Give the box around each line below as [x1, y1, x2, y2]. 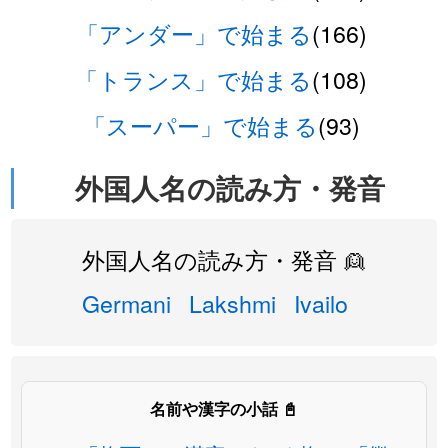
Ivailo [294, 286, 348, 320]
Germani [82, 286, 171, 320]
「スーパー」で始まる [82, 108, 318, 142]
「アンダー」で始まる [75, 16, 312, 50]
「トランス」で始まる [75, 62, 312, 96]
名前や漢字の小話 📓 [150, 397, 298, 420]
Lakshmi [189, 286, 276, 320]
